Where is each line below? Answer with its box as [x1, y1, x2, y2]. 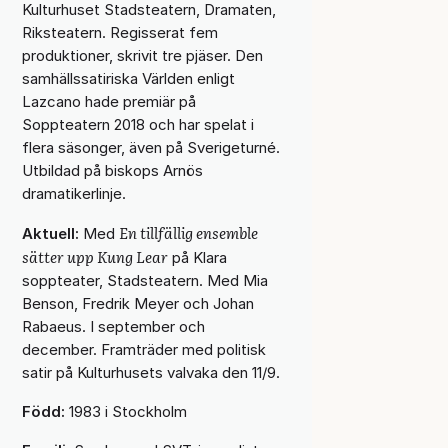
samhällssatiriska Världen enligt [21, 68, 235, 88]
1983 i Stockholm [64, 401, 187, 421]
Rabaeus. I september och [21, 316, 205, 336]
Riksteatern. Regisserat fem [21, 22, 218, 42]
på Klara [167, 247, 227, 267]
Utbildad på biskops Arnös [21, 160, 203, 180]
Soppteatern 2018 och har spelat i [21, 114, 254, 134]
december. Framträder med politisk [21, 339, 266, 359]
